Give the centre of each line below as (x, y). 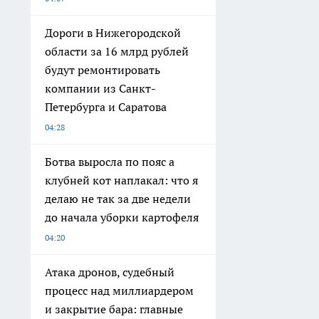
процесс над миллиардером (119, 290)
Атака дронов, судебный (110, 272)
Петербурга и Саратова (106, 106)
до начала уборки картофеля (122, 217)
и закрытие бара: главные (114, 309)
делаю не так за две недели (118, 198)
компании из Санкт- (100, 88)
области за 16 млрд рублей (117, 51)
